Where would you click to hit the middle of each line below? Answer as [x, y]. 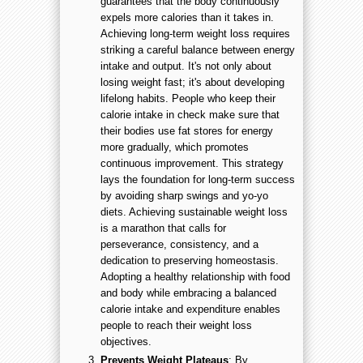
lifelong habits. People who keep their [188, 98]
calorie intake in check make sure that [190, 114]
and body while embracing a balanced [188, 293]
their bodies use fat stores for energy [187, 130]
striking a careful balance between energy [198, 49]
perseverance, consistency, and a [179, 244]
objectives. [126, 341]
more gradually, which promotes [175, 147]
